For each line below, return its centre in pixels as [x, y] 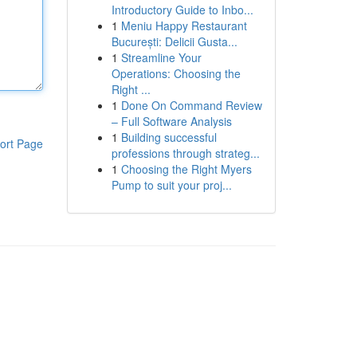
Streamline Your [161, 57]
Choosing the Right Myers [186, 169]
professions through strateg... [185, 153]
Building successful [169, 137]
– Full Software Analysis [171, 121]
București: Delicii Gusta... [174, 41]
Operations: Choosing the [176, 73]
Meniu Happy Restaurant [184, 25]
